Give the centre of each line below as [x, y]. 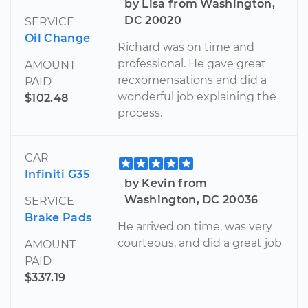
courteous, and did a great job [200, 243]
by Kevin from [166, 183]
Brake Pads [58, 217]
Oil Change [58, 38]
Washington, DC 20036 [191, 199]
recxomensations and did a [192, 80]
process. [140, 113]
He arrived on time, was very [195, 226]
